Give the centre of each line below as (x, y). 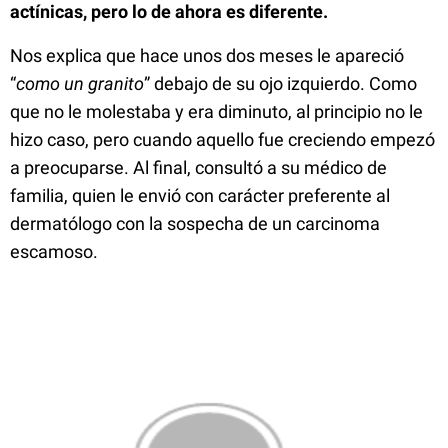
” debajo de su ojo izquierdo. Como (280, 83)
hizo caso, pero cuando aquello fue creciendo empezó (222, 139)
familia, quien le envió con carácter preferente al (200, 195)
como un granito (80, 83)
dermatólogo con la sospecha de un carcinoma (195, 223)
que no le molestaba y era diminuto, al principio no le (216, 111)
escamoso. (54, 251)
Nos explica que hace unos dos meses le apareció (207, 55)
